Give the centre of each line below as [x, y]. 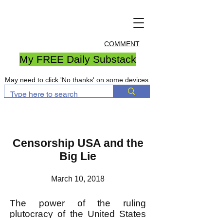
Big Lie [78, 156]
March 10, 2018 [78, 179]
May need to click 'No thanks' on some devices [77, 80]
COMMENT [122, 44]
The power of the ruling [78, 203]
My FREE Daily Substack [78, 59]
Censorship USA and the [78, 143]
